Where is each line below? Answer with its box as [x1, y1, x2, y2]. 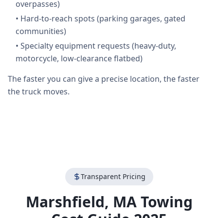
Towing [136, 192, 193, 212]
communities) [16, 26, 66, 36]
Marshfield [25, 192, 105, 212]
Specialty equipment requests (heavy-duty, [20, 40, 176, 51]
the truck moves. [8, 86, 70, 97]
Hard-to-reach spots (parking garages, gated [20, 13, 185, 24]
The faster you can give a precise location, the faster [8, 73, 200, 84]
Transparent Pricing [80, 172, 145, 181]
